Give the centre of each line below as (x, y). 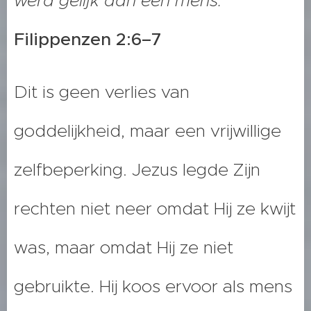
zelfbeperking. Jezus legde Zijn (137, 170)
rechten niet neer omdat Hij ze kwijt (155, 209)
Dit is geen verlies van (102, 92)
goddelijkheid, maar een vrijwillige (148, 131)
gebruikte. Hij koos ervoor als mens (153, 287)
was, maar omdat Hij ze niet (124, 248)
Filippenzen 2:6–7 (88, 40)
